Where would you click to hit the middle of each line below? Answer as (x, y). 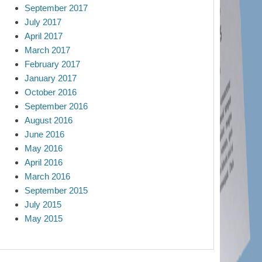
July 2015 (43, 204)
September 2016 (56, 106)
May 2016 (44, 148)
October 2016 (51, 92)
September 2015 (56, 190)
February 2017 (52, 64)
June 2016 (44, 134)
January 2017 (51, 78)
